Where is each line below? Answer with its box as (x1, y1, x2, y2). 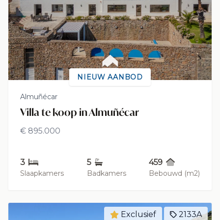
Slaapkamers (20, 168, 64, 178)
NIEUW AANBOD (77, 72, 143, 82)
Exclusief (121, 209, 156, 219)
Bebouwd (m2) (149, 168, 200, 178)
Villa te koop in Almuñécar (20, 105, 139, 119)
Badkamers (86, 168, 126, 178)
